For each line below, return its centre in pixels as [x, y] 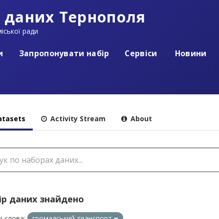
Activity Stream [77, 118]
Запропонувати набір [64, 53]
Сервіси [141, 53]
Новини [190, 53]
